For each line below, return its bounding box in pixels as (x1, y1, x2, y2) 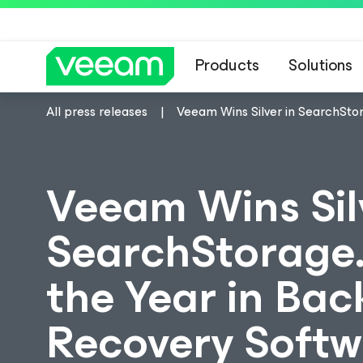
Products (195, 52, 259, 79)
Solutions (288, 52, 352, 79)
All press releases (46, 100, 147, 122)
